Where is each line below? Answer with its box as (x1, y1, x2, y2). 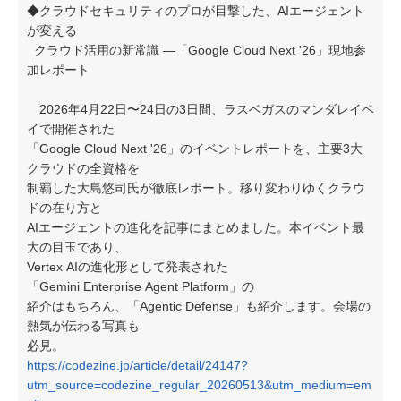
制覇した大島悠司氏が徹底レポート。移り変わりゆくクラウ (27, 181, 365, 195)
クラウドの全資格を (27, 161, 140, 175)
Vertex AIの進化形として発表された (27, 260, 228, 274)
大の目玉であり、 (27, 240, 127, 254)
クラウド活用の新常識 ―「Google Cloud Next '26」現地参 (27, 43, 366, 57)
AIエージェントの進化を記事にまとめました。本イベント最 (27, 220, 364, 235)
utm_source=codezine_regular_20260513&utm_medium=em (27, 378, 371, 392)
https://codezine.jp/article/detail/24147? (27, 358, 248, 372)
